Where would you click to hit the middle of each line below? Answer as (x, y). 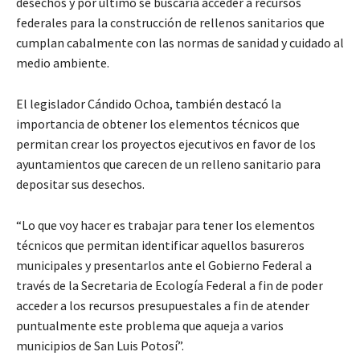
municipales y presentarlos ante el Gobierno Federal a (164, 266)
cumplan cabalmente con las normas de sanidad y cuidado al (180, 43)
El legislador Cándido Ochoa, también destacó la (149, 104)
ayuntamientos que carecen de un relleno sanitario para (168, 164)
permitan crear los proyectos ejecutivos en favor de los (166, 144)
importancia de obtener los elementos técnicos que (158, 124)
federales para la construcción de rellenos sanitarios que (170, 23)
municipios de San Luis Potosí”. (100, 346)
